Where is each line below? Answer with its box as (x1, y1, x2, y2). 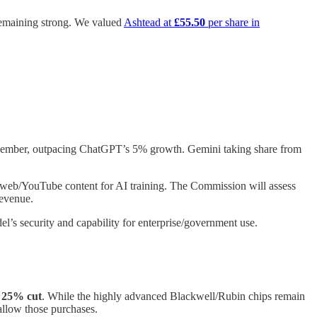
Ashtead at (124, 16, 174, 29)
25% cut (1, 290, 42, 303)
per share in (205, 16, 260, 29)
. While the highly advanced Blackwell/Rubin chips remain (42, 290, 305, 303)
